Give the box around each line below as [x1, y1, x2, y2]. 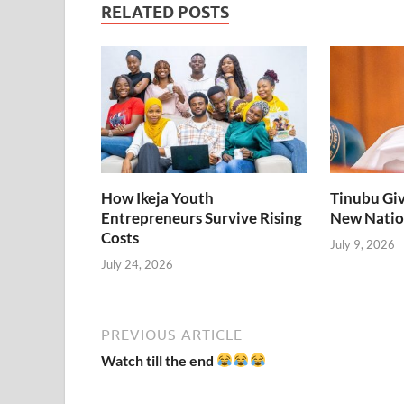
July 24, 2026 [101, 256, 173, 271]
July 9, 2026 [329, 236, 395, 252]
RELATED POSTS [101, 3, 229, 23]
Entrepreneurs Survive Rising [101, 208, 302, 228]
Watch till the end [101, 351, 216, 369]
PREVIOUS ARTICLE [101, 326, 243, 343]
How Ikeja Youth [101, 188, 214, 208]
